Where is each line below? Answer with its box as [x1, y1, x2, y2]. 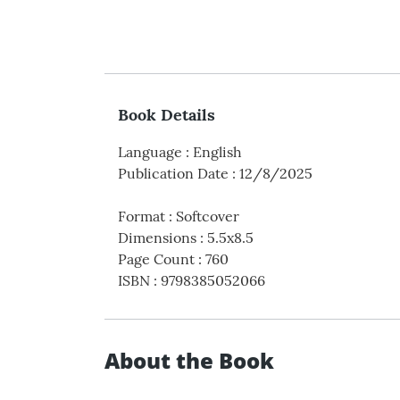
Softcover [176, 206, 239, 225]
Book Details [118, 104, 215, 125]
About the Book [104, 345, 274, 375]
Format [118, 206, 165, 225]
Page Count [118, 249, 195, 268]
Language [118, 142, 182, 161]
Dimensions [118, 228, 196, 246]
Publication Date [118, 163, 229, 182]
